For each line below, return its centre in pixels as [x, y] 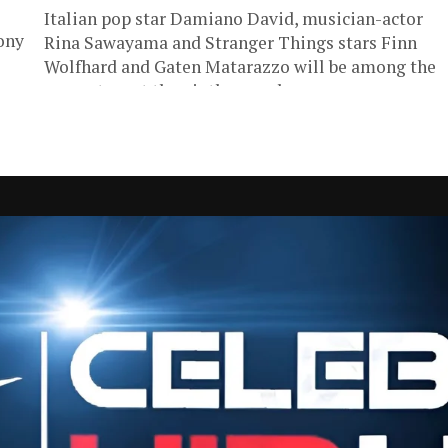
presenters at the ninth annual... [169, 90]
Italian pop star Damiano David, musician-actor [233, 18]
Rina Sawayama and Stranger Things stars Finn [230, 42]
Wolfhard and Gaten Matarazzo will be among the [240, 66]
